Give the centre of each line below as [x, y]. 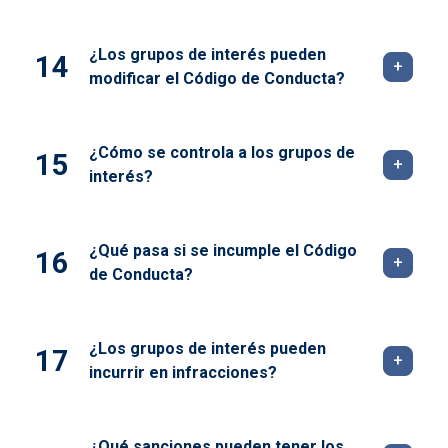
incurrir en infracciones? [183, 373]
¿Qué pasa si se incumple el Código [223, 251]
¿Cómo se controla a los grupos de [222, 153]
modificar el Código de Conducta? [217, 79]
